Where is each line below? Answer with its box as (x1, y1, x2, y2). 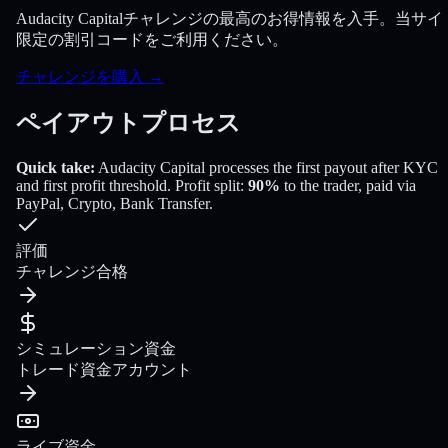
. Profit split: (167, 177, 248, 195)
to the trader (280, 177, 358, 195)
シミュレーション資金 (16, 340, 176, 358)
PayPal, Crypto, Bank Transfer (16, 195, 209, 213)
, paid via (358, 177, 416, 195)
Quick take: (16, 159, 95, 177)
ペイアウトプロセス (16, 110, 241, 137)
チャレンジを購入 (16, 67, 144, 85)
